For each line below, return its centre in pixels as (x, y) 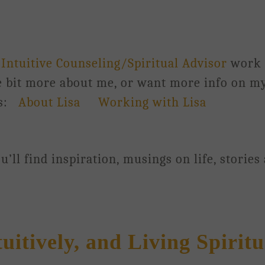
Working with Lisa (151, 102)
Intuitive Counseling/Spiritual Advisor (114, 63)
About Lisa (51, 102)
